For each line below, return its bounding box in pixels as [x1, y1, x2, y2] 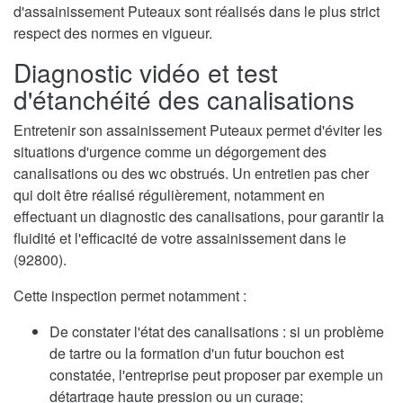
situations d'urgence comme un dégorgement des [13, 140, 327, 162]
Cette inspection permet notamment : [13, 284, 246, 306]
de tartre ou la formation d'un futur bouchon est [49, 342, 344, 363]
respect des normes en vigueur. [13, 22, 212, 43]
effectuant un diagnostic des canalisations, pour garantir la [13, 205, 384, 227]
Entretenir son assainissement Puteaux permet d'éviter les [13, 119, 382, 140]
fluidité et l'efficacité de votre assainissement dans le [13, 227, 346, 248]
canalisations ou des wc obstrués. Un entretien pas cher [13, 162, 369, 184]
